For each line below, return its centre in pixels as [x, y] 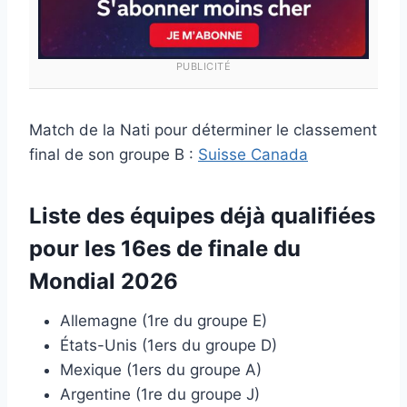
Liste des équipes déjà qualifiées [202, 215]
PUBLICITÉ [203, 66]
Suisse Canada [253, 154]
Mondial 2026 [104, 281]
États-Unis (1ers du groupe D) [169, 345]
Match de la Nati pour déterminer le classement [203, 129]
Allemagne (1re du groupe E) [164, 320]
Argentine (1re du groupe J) [160, 394]
